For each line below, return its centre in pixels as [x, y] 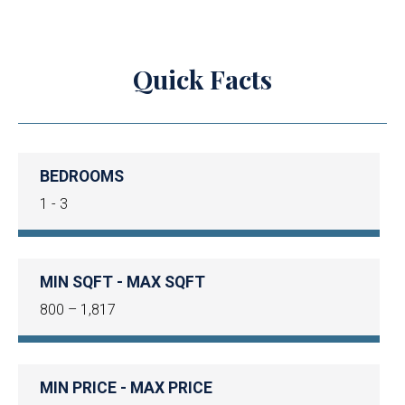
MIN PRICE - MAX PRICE [126, 387]
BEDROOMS [82, 176]
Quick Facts [202, 78]
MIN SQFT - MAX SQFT [122, 282]
